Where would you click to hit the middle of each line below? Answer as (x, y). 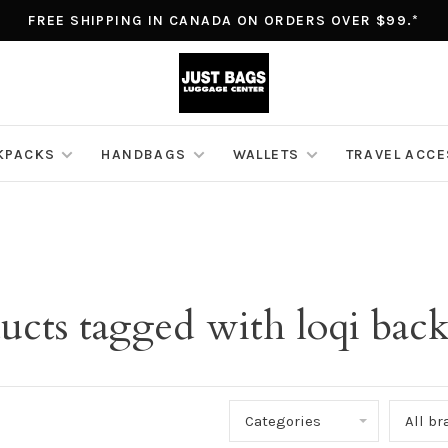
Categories (283, 421)
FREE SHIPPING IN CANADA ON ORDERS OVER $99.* (224, 20)
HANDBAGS (144, 155)
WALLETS (266, 155)
